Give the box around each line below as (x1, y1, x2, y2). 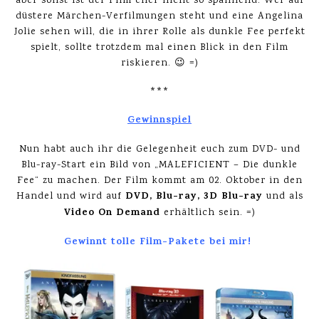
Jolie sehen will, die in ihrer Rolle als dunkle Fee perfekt (14, 25, 305, 39)
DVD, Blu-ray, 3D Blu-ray (121, 189, 266, 205)
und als (266, 189, 303, 204)
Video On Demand (63, 205, 164, 221)
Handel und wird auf (16, 189, 122, 204)
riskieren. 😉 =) (120, 56, 199, 70)
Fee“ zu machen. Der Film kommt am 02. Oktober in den (16, 174, 303, 188)
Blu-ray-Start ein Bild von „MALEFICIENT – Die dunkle (21, 158, 298, 172)
